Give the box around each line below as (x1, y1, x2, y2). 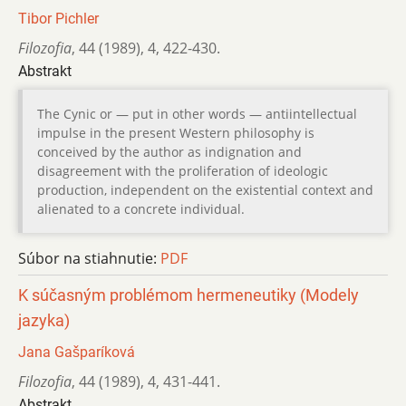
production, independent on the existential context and (37, 180, 373, 198)
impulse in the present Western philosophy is (37, 123, 314, 141)
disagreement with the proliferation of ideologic (37, 161, 328, 179)
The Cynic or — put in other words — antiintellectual (37, 104, 357, 122)
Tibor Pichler (18, 9, 99, 27)
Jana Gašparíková (18, 343, 135, 361)
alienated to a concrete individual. (37, 199, 245, 217)
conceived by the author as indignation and (37, 142, 302, 160)
